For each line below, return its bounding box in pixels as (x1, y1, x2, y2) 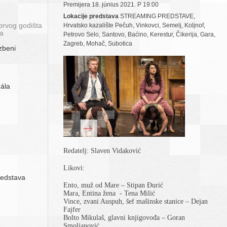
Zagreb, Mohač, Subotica (63, 40, 132, 47)
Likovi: (63, 164, 85, 172)
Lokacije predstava (63, 12, 119, 20)
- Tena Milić (120, 189, 155, 197)
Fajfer (63, 205, 81, 213)
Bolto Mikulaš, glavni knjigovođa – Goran (63, 213, 185, 221)
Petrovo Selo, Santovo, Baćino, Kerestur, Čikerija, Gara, (63, 30, 215, 38)
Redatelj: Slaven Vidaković (63, 146, 141, 155)
